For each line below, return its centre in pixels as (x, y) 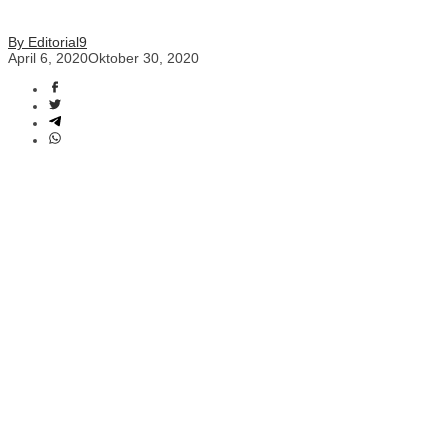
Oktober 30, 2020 (143, 58)
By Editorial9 (47, 42)
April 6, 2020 (48, 58)
